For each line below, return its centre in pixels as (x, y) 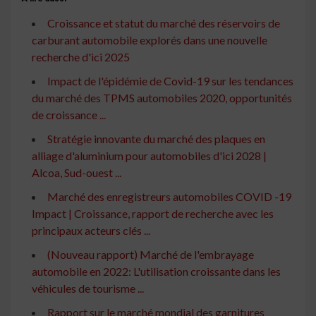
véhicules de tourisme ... (88, 288)
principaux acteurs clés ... (91, 231)
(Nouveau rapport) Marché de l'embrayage (151, 255)
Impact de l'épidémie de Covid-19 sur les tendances (170, 81)
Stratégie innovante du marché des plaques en (156, 139)
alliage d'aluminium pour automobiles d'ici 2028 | (149, 156)
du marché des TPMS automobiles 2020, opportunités (162, 98)
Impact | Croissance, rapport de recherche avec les (153, 214)
